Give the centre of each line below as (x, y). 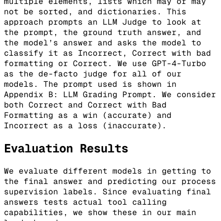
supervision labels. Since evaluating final (108, 191)
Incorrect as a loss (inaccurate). (85, 125)
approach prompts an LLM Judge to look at (103, 22)
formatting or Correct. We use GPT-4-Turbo (105, 63)
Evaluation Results (66, 148)
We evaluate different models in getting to (108, 171)
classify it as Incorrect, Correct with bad (108, 53)
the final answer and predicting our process (110, 181)
